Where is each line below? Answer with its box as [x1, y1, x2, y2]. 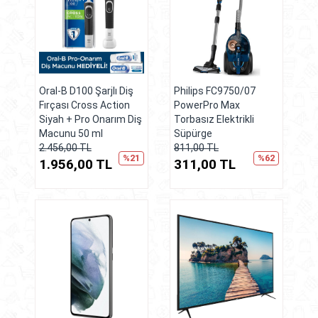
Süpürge [173, 127, 212, 139]
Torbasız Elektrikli [173, 113, 254, 125]
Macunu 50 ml [38, 127, 103, 139]
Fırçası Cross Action [38, 99, 130, 111]
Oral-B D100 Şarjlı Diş [38, 84, 133, 97]
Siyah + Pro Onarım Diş [38, 113, 142, 125]
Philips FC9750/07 [173, 84, 256, 97]
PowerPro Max [173, 99, 240, 111]
